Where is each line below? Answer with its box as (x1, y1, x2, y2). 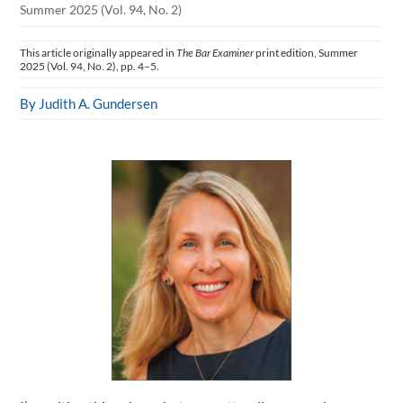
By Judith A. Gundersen (20, 95, 158, 112)
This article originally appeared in (20, 46, 177, 59)
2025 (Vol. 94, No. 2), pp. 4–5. (20, 59, 160, 73)
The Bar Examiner (176, 46, 255, 59)
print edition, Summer (254, 46, 359, 59)
